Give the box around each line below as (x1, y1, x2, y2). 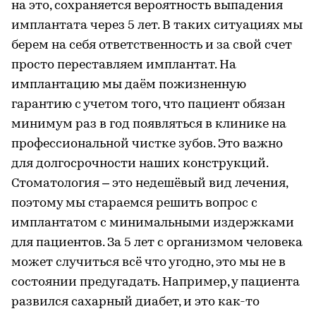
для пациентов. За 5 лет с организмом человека (11, 236, 303, 250)
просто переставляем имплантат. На (11, 58, 236, 72)
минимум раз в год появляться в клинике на (11, 117, 286, 131)
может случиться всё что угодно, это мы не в (11, 255, 286, 269)
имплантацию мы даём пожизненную (11, 78, 246, 92)
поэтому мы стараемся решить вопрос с (11, 196, 257, 210)
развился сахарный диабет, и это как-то (11, 295, 260, 309)
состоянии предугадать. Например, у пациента (11, 275, 300, 289)
